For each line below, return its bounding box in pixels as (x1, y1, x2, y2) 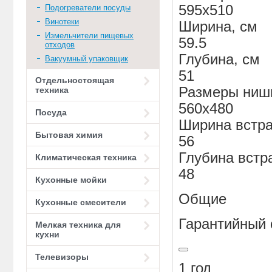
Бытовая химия (35, 130, 103, 140)
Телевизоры (35, 252, 89, 262)
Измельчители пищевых (45, 31, 134, 40)
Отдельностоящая (35, 75, 114, 85)
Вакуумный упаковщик (45, 54, 128, 63)
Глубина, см (178, 52, 260, 68)
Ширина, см (178, 19, 257, 35)
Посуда (35, 107, 67, 117)
